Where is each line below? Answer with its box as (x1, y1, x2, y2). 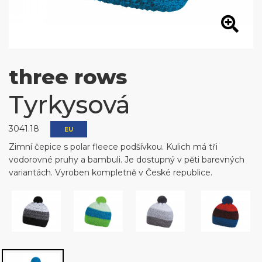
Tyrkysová (9, 89, 130, 120)
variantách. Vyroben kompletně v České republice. (9, 167, 212, 178)
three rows (9, 64, 127, 89)
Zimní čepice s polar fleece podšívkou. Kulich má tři (9, 142, 218, 152)
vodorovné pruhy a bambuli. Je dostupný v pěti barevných (9, 154, 244, 165)
